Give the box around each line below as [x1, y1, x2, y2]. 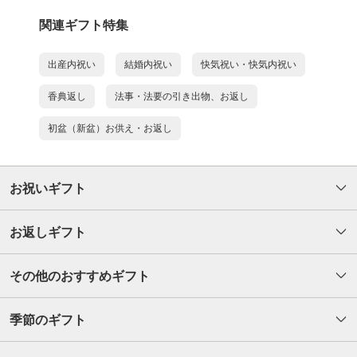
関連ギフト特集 [39, 18, 128, 33]
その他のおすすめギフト [10, 269, 150, 284]
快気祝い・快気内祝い [201, 59, 296, 71]
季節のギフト [10, 313, 86, 328]
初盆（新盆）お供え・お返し [48, 123, 172, 135]
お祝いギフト [10, 182, 86, 196]
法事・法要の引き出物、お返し [115, 91, 249, 103]
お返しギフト [10, 226, 86, 240]
